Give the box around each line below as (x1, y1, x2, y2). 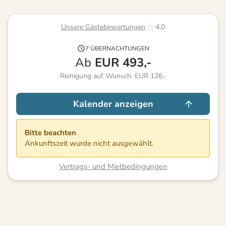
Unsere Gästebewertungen (61, 22, 145, 32)
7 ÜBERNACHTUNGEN (85, 44, 149, 52)
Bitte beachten (25, 127, 76, 138)
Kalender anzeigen (73, 97, 153, 110)
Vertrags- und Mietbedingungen (59, 161, 167, 172)
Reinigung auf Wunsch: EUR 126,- (60, 71, 166, 81)
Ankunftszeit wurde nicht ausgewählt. (25, 138, 153, 148)
